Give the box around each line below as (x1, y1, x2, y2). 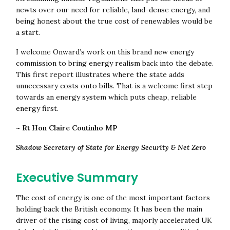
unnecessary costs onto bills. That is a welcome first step (15, 81, 213, 90)
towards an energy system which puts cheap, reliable (15, 92, 197, 102)
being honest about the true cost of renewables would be (15, 16, 213, 26)
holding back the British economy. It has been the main (15, 204, 202, 214)
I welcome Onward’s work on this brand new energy (15, 47, 194, 56)
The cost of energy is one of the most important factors (15, 193, 210, 202)
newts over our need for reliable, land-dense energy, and (15, 5, 210, 14)
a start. (15, 27, 40, 37)
